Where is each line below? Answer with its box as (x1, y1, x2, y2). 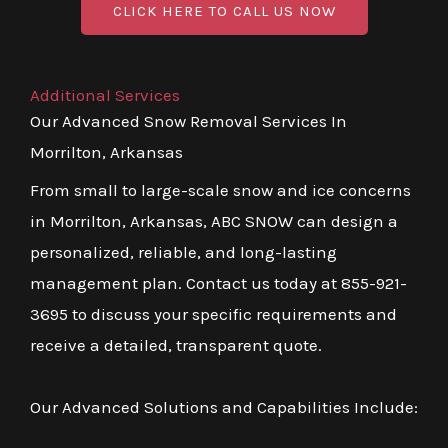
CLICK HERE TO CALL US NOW (112, 2, 336, 21)
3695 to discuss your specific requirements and (30, 304, 397, 325)
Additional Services (30, 85, 180, 106)
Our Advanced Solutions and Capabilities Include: (30, 397, 418, 418)
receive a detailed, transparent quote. (30, 335, 322, 356)
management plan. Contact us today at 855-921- (30, 273, 407, 294)
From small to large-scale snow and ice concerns (30, 180, 411, 201)
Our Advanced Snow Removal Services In (30, 111, 347, 132)
